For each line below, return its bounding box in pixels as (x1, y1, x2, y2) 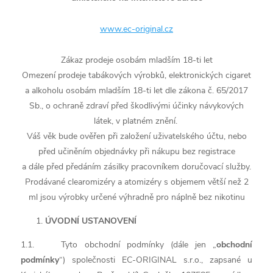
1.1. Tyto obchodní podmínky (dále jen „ (21, 239, 216, 250)
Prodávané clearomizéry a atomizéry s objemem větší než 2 (24, 176, 249, 188)
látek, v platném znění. (93, 115, 180, 127)
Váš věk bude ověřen (26, 130, 108, 142)
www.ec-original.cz (100, 23, 173, 35)
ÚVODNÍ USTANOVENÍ (45, 215, 137, 227)
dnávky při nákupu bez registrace (110, 146, 235, 157)
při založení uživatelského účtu (107, 130, 224, 142)
